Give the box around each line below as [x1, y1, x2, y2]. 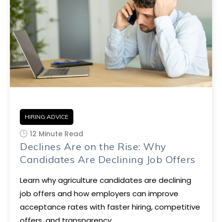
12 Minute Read [30, 129, 83, 139]
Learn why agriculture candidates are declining [20, 175, 191, 185]
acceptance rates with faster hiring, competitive [20, 202, 200, 212]
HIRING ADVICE [25, 113, 68, 120]
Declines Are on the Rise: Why [20, 140, 166, 153]
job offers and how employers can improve [20, 188, 178, 199]
